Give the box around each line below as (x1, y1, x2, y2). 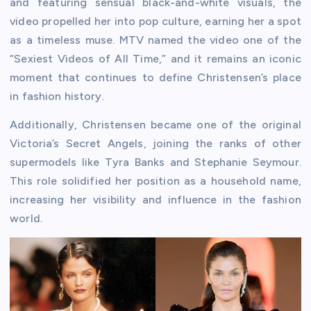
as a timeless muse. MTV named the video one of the (10, 33, 301, 47)
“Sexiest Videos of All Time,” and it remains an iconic (10, 52, 301, 66)
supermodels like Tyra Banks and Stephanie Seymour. (10, 155, 301, 169)
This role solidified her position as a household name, (10, 174, 301, 188)
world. (10, 212, 42, 226)
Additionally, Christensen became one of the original (10, 118, 301, 132)
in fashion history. (10, 90, 104, 103)
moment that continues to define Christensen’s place (10, 71, 301, 85)
